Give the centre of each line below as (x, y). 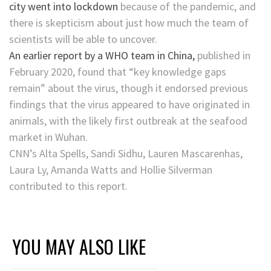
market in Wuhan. (48, 137)
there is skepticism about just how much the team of (129, 23)
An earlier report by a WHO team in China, (103, 56)
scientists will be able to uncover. (83, 39)
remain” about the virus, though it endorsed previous (129, 88)
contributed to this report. (68, 186)
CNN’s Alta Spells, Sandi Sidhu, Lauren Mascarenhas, (126, 154)
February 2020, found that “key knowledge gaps (118, 72)
